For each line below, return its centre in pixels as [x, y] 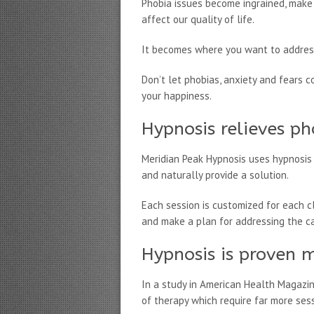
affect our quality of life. [198, 19]
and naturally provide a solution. [215, 175]
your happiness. [177, 96]
